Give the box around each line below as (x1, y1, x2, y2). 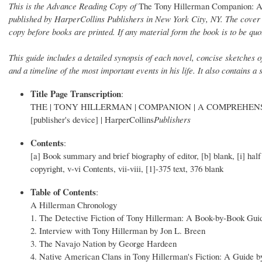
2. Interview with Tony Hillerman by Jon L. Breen (30, 224, 206, 236)
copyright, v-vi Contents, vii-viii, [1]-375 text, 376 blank (30, 162, 224, 174)
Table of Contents (30, 185, 96, 198)
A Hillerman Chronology (30, 198, 118, 211)
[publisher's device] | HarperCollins (30, 113, 154, 125)
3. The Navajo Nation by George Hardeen (30, 237, 177, 249)
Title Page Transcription (30, 87, 122, 100)
